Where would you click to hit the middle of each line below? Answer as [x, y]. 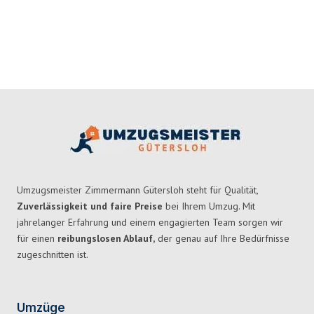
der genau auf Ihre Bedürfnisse [222, 239]
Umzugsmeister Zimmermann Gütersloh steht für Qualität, [137, 190]
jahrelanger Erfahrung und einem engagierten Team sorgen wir [150, 223]
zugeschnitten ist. [53, 255]
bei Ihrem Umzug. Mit [209, 206]
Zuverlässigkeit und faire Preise [90, 206]
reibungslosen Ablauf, [106, 239]
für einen [37, 239]
